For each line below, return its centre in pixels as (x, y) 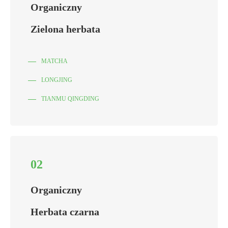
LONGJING (57, 80)
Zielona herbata (65, 29)
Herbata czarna (65, 212)
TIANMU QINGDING (70, 99)
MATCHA (54, 61)
